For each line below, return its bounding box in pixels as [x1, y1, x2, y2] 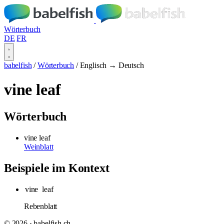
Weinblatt [24, 142, 53, 151]
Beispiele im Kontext [4, 161, 109, 174]
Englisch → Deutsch [79, 61, 144, 69]
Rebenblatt [24, 201, 57, 210]
